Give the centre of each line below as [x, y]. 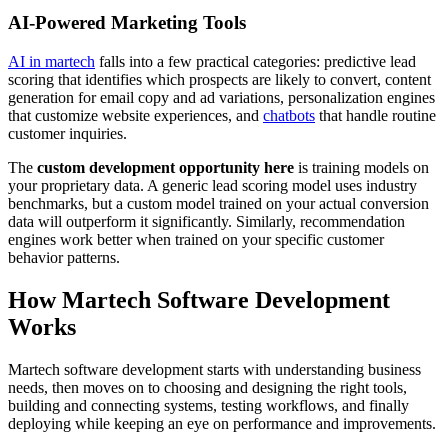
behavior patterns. [64, 257]
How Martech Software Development [199, 299]
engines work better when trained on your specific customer [196, 239]
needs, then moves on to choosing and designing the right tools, [207, 387]
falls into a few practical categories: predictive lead [255, 61]
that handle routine [375, 115]
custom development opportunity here [165, 167]
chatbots [289, 115]
